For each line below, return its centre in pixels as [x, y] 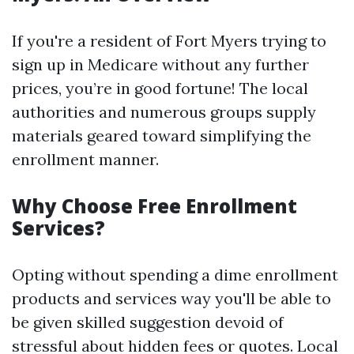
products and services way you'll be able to [171, 298]
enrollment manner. [85, 159]
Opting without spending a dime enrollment [175, 275]
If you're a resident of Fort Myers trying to [169, 41]
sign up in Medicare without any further [160, 64]
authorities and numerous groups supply [164, 112]
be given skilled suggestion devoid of [148, 322]
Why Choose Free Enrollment [154, 206]
